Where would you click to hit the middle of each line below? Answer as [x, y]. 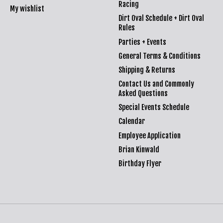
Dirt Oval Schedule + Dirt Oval [161, 18]
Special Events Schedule [154, 108]
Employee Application [149, 135]
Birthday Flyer [140, 163]
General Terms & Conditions [159, 56]
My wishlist [27, 9]
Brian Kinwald [139, 149]
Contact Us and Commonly [156, 84]
